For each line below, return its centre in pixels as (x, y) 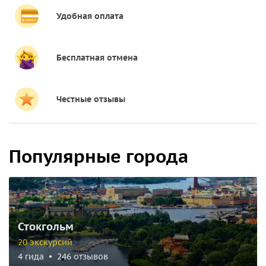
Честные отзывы (91, 99)
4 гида (31, 256)
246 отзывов (83, 256)
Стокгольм (46, 226)
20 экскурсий (45, 242)
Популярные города (99, 156)
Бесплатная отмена (97, 58)
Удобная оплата (90, 16)
